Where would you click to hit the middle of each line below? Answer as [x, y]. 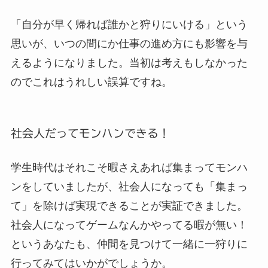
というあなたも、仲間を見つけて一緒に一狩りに [129, 244]
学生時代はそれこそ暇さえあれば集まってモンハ [129, 168]
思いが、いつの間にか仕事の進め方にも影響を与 [129, 44]
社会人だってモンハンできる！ [90, 133]
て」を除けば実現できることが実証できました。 [129, 206]
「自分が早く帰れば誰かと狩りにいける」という [129, 25]
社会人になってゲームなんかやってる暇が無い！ [129, 225]
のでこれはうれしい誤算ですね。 [91, 82]
